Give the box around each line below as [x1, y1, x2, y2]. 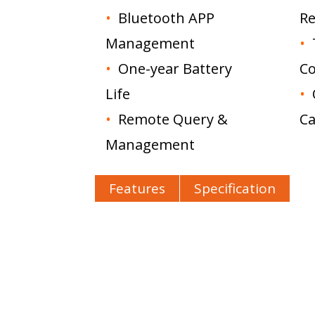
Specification [194, 179, 276, 198]
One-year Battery [115, 58, 233, 78]
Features [109, 179, 166, 198]
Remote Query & [115, 109, 229, 129]
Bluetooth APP [115, 8, 215, 27]
